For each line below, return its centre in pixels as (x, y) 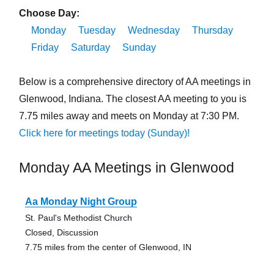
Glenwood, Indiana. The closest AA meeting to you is (132, 99)
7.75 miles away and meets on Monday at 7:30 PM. (129, 116)
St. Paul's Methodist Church (78, 218)
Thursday (212, 31)
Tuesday (97, 31)
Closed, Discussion (61, 233)
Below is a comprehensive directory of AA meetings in (135, 82)
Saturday (90, 48)
